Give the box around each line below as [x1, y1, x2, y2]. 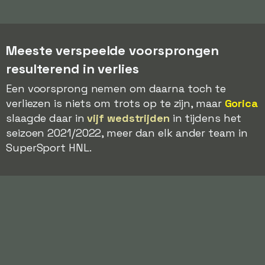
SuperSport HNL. [6, 141, 92, 154]
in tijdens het [169, 111, 242, 125]
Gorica [224, 96, 258, 110]
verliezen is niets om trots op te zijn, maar [6, 96, 225, 110]
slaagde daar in [6, 111, 88, 125]
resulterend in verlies [6, 60, 139, 77]
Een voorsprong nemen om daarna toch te [6, 82, 227, 95]
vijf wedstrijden [87, 111, 170, 125]
